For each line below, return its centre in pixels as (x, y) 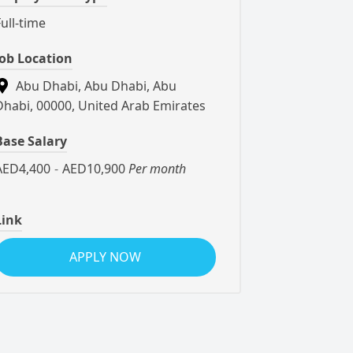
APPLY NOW (105, 257)
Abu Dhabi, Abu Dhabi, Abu (95, 86)
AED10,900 (94, 169)
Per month (156, 169)
